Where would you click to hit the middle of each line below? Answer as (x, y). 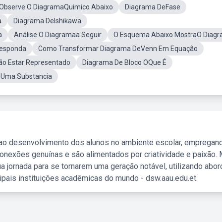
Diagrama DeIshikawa (47, 21)
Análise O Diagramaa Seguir (58, 35)
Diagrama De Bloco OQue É (124, 62)
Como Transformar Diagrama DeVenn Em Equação (118, 49)
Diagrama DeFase (153, 7)
